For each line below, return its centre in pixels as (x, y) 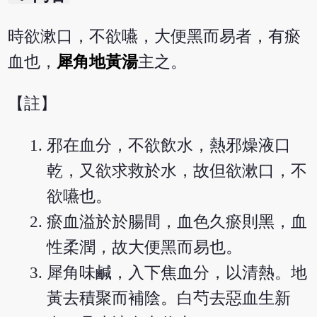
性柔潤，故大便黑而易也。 (145, 248)
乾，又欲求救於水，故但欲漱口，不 (177, 171)
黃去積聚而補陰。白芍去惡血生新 (169, 299)
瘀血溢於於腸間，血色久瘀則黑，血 (177, 222)
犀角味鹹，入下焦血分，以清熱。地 (177, 273)
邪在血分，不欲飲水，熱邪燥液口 (169, 146)
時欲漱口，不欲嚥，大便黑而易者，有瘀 (155, 37)
